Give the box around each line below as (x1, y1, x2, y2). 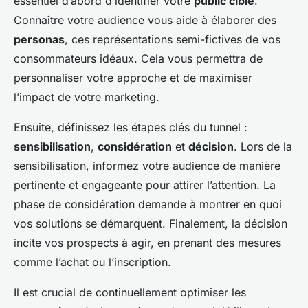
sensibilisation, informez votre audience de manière (14, 158, 280, 173)
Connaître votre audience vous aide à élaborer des (14, 12, 276, 27)
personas (14, 32, 65, 46)
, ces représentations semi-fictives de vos (65, 32, 280, 46)
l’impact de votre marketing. (14, 89, 159, 104)
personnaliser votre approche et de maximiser (14, 70, 252, 85)
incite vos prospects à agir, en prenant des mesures (14, 235, 281, 250)
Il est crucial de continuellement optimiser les (14, 285, 246, 299)
